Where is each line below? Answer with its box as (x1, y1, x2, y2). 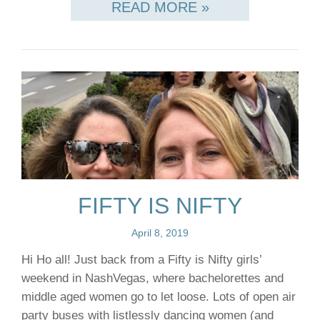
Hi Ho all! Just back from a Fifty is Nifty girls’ (21, 253, 261, 267)
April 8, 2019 (131, 227, 189, 239)
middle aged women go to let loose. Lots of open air (21, 290, 296, 304)
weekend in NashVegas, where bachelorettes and (21, 271, 284, 286)
